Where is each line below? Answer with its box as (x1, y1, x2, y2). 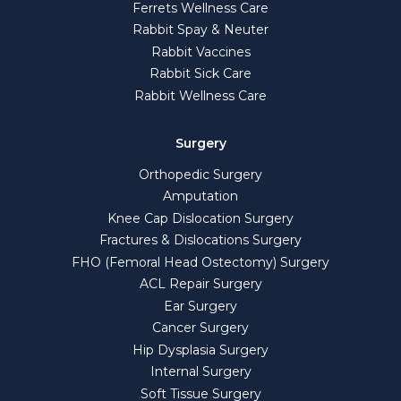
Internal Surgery (149, 363, 252, 380)
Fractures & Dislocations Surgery (99, 232, 302, 249)
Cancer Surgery (152, 320, 249, 337)
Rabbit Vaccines (150, 43, 251, 60)
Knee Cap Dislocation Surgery (107, 209, 294, 226)
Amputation (163, 188, 238, 205)
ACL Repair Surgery (139, 276, 262, 293)
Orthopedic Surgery (139, 166, 262, 183)
